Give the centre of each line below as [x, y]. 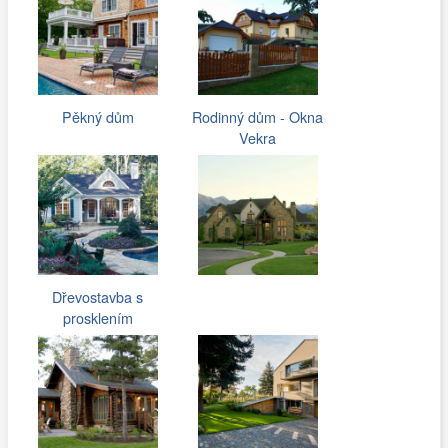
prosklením [97, 318]
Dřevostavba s [98, 297]
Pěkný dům [97, 117]
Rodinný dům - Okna [258, 117]
